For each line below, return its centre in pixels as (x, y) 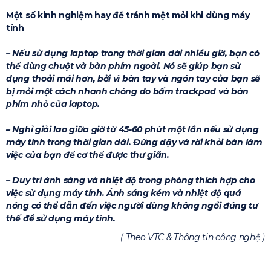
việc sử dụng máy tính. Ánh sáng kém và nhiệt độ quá (124, 193)
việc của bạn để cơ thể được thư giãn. (88, 155)
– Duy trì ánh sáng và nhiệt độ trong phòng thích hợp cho (131, 180)
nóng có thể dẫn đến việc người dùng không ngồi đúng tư (132, 206)
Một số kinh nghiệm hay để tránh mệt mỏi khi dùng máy (128, 15)
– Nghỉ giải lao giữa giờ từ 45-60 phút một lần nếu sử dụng (132, 129)
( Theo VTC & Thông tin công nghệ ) (193, 237)
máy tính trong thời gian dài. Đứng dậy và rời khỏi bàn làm (134, 142)
